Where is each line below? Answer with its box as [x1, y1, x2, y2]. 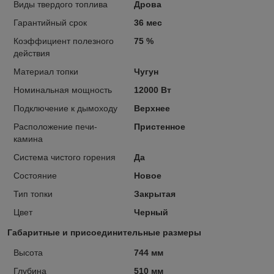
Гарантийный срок [13, 17, 87, 28]
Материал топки [13, 66, 78, 76]
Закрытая [133, 188, 176, 199]
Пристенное [133, 121, 185, 131]
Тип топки [13, 188, 53, 199]
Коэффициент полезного [13, 35, 114, 46]
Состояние [13, 170, 57, 180]
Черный [133, 207, 168, 217]
